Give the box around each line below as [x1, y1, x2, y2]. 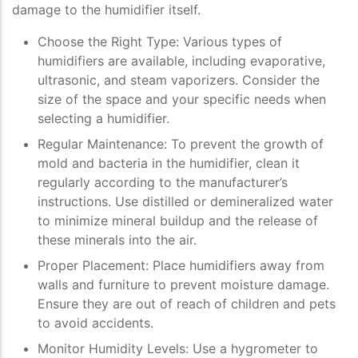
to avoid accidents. [38, 315, 153, 332]
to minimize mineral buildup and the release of [38, 213, 318, 229]
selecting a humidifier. [38, 110, 169, 127]
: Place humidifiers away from [145, 257, 324, 274]
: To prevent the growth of [164, 136, 324, 153]
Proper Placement [38, 257, 145, 274]
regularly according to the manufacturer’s [38, 174, 288, 191]
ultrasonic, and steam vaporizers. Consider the [38, 72, 320, 89]
